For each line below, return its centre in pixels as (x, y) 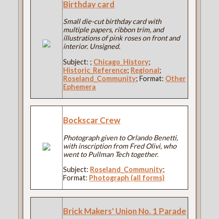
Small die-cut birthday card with (112, 22)
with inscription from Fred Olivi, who (120, 146)
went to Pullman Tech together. (111, 154)
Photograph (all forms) (127, 178)
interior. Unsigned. (92, 46)
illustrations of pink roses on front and (122, 38)
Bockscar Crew (92, 120)
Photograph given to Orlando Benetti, (121, 137)
